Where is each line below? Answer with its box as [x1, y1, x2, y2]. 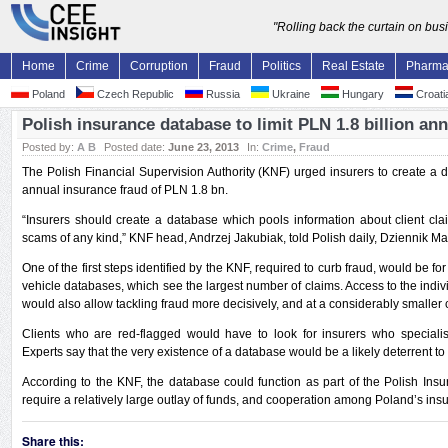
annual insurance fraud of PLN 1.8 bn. [22, 183, 228, 197]
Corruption [130, 59, 188, 73]
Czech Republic [94, 88, 174, 100]
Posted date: [104, 141, 168, 153]
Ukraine [269, 88, 310, 100]
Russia [203, 88, 240, 100]
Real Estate [322, 59, 385, 73]
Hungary [339, 88, 384, 100]
